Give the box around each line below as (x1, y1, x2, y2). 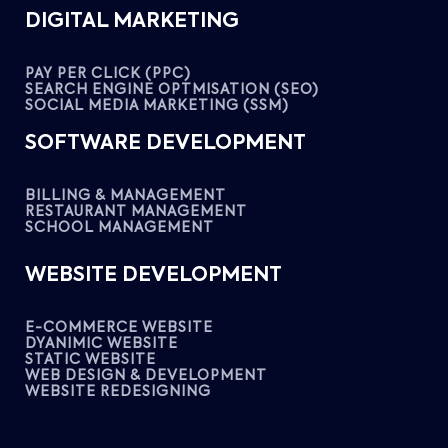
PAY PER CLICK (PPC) (25, 66, 191, 81)
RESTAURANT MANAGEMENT (25, 204, 247, 219)
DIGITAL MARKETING (25, 11, 239, 32)
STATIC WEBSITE (25, 352, 156, 367)
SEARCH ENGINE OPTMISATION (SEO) (25, 82, 319, 97)
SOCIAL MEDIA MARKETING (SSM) (25, 98, 289, 113)
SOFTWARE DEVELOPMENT (25, 133, 306, 154)
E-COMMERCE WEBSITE (25, 320, 213, 335)
